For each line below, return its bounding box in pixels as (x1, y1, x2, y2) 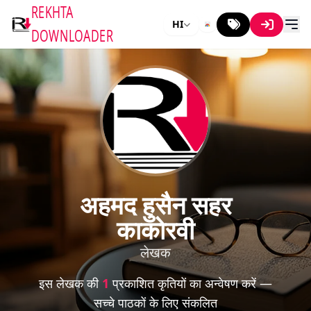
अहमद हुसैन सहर (79, 188, 232, 222)
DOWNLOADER (31, 25, 114, 47)
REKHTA (31, 1, 74, 23)
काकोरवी (117, 213, 194, 247)
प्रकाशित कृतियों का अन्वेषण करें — (109, 275, 272, 292)
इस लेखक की (39, 275, 102, 292)
